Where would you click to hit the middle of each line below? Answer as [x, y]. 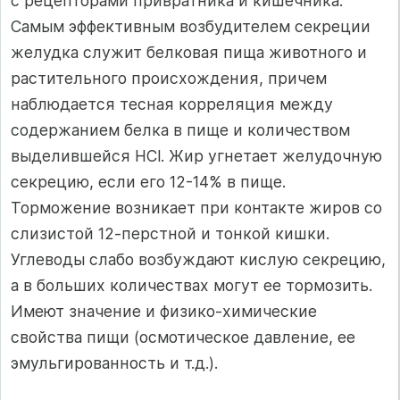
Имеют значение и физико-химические [164, 311]
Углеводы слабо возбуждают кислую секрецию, [198, 259]
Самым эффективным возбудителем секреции [191, 26]
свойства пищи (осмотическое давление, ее [183, 337]
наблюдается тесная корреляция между [172, 104]
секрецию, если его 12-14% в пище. [148, 182]
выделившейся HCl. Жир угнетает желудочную [196, 156]
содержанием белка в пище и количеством [180, 130]
